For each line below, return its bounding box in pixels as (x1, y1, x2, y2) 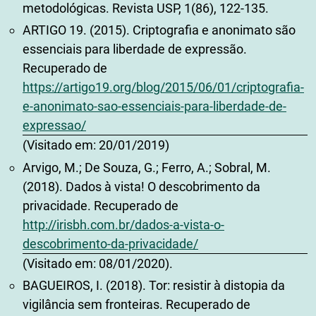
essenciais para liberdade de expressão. (23, 42, 247, 57)
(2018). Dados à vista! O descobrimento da (23, 178, 260, 194)
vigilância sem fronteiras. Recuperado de (23, 297, 250, 312)
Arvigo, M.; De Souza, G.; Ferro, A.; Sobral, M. (23, 159, 271, 175)
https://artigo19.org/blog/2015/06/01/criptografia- (23, 80, 304, 95)
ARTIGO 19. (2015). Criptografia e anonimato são (23, 23, 296, 38)
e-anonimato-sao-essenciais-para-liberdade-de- (23, 99, 286, 114)
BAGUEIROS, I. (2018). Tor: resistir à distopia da (23, 278, 285, 293)
